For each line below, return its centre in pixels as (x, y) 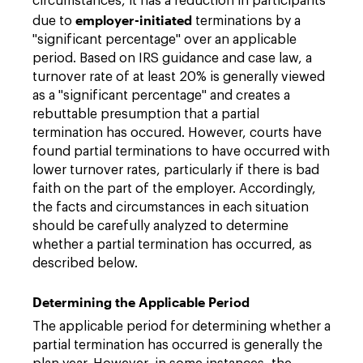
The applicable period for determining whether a (181, 327)
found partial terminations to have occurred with (181, 152)
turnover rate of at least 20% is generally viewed (179, 77)
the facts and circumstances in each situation (171, 207)
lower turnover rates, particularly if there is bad (176, 170)
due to (54, 21)
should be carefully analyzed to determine (160, 226)
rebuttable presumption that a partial (146, 114)
